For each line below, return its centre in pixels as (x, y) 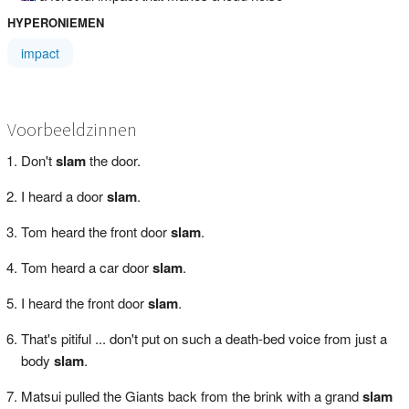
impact (40, 52)
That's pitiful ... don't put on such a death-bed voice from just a (204, 338)
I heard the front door (84, 302)
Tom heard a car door (86, 267)
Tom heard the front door (95, 231)
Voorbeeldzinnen (72, 129)
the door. (113, 160)
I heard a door (63, 195)
